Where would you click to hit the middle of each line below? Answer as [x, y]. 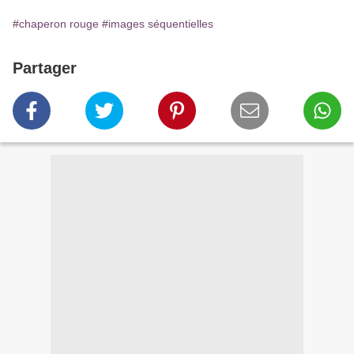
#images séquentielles [158, 24]
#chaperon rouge [56, 24]
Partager [45, 68]
